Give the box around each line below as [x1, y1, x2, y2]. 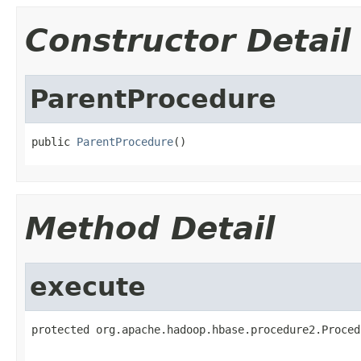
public [31, 135, 77, 148]
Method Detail [25, 210, 275, 247]
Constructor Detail [25, 22, 351, 59]
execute [30, 272, 146, 301]
